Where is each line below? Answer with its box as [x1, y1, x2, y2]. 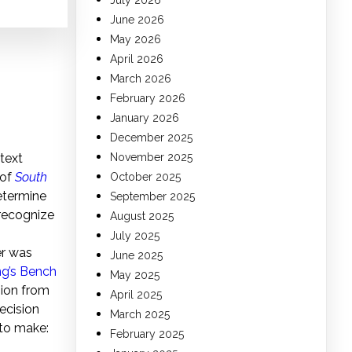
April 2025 [110, 288, 162, 302]
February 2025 [110, 328, 184, 341]
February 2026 [110, 92, 185, 105]
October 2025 [110, 170, 181, 184]
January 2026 [110, 112, 179, 125]
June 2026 [110, 13, 164, 27]
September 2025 [110, 190, 195, 203]
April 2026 [110, 53, 163, 66]
